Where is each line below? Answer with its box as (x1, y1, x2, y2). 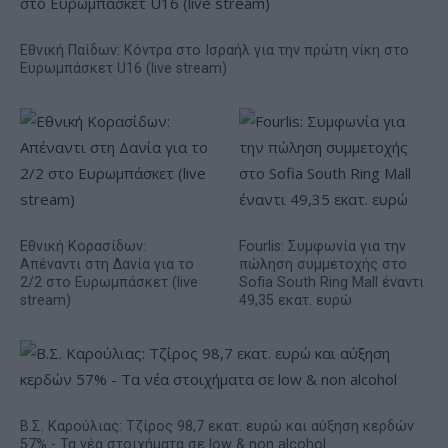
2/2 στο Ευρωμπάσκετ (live (20, 274, 198, 292)
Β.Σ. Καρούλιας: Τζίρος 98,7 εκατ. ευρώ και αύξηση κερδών (20, 418, 414, 436)
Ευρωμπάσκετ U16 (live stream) (20, 60, 227, 78)
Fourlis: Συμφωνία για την (239, 238, 406, 256)
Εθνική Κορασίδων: (20, 238, 146, 256)
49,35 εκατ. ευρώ (239, 292, 352, 310)
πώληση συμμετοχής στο (239, 256, 407, 274)
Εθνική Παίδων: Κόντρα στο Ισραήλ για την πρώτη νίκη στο (20, 42, 409, 60)
